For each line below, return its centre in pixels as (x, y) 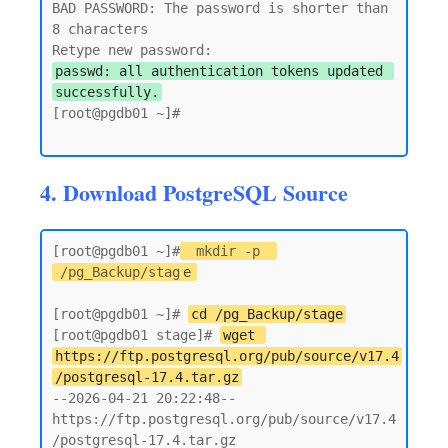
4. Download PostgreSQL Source (194, 192)
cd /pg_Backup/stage (266, 314)
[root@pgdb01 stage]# (136, 335)
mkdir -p (228, 251)
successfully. (106, 92)
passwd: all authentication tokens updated (218, 71)
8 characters (100, 29)
